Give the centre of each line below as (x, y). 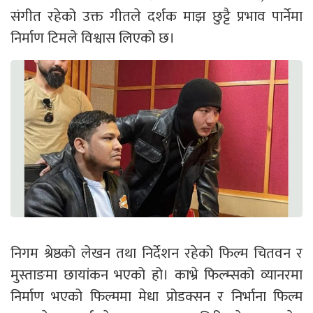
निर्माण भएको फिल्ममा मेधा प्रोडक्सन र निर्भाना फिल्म (156, 296)
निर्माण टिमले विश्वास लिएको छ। (93, 38)
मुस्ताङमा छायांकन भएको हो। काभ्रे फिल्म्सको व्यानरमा (156, 275)
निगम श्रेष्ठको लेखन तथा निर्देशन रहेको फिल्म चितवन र (156, 253)
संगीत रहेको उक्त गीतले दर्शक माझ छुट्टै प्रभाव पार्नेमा (156, 16)
